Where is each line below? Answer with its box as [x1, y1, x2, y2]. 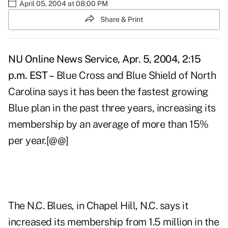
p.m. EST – [8, 69, 54, 82]
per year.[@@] [8, 134, 69, 147]
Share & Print [100, 15, 143, 23]
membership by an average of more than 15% [8, 118, 209, 131]
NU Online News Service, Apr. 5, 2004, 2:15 [8, 53, 201, 66]
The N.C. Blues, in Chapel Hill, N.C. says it [8, 199, 188, 212]
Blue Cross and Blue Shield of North [54, 69, 216, 82]
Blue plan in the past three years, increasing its [8, 102, 216, 115]
